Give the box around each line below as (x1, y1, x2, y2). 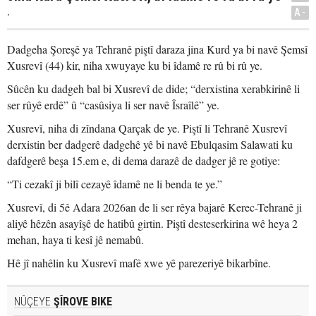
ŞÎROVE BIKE (51, 295, 112, 308)
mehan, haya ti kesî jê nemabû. (7, 232, 144, 247)
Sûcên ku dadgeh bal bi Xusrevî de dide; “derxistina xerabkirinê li (7, 81, 300, 96)
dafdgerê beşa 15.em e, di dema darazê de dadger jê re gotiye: (7, 153, 280, 168)
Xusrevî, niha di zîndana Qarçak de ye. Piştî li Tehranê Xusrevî (7, 121, 287, 135)
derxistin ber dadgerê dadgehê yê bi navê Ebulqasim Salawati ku (7, 137, 293, 152)
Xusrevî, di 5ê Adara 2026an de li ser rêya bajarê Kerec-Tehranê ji (7, 200, 302, 214)
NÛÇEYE (14, 295, 51, 308)
